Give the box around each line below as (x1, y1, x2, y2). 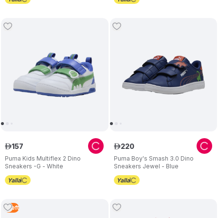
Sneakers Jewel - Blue (113, 163, 179, 170)
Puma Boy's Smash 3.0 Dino (113, 155, 194, 162)
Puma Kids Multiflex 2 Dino (5, 155, 81, 162)
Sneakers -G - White (5, 163, 63, 170)
